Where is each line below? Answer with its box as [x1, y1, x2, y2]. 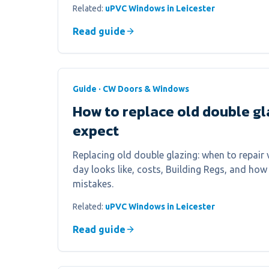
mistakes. [73, 178, 113, 189]
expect [73, 120, 119, 141]
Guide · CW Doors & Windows [73, 84, 189, 94]
